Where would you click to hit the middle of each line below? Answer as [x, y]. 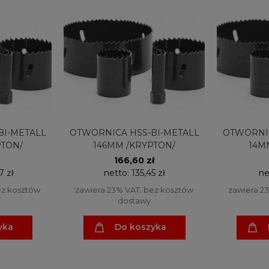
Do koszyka [140, 227]
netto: [117, 173]
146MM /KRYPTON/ [134, 145]
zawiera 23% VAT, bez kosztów [134, 189]
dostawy [134, 200]
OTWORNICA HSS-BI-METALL [134, 132]
